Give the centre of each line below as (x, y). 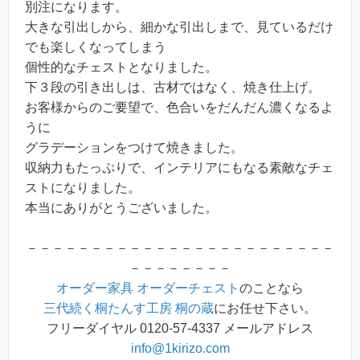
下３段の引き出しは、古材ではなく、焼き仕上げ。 (173, 87)
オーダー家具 (95, 288)
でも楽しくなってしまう (96, 47)
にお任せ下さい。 (265, 309)
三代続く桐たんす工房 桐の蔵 (129, 309)
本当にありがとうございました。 (121, 207)
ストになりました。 (83, 187)
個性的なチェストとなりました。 (121, 67)
